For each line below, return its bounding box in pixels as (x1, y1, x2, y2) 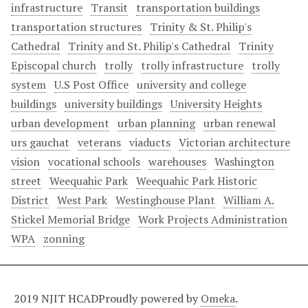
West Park (57, 192, 107, 208)
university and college (137, 77, 246, 92)
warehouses (148, 154, 206, 169)
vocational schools (48, 154, 140, 169)
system (11, 77, 46, 92)
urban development (11, 115, 109, 131)
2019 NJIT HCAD (14, 291, 98, 306)
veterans (78, 135, 121, 150)
